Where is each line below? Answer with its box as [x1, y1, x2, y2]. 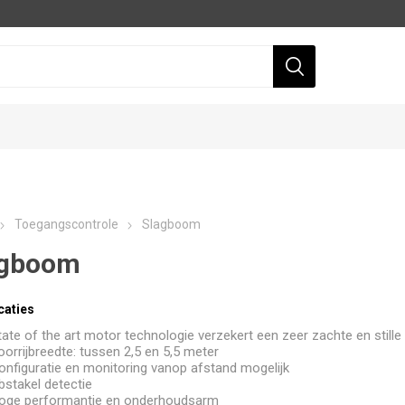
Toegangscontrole [14, 217, 118, 231]
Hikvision [262, 305, 321, 322]
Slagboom [141, 217, 201, 231]
